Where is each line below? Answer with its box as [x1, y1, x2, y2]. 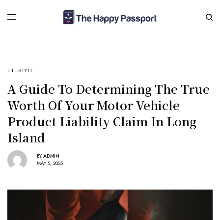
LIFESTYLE [7, 66, 34, 74]
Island [7, 128, 45, 146]
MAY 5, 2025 [37, 160, 63, 167]
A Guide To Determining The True [7, 80, 210, 97]
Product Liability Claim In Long [7, 112, 196, 130]
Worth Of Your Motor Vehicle [7, 96, 180, 113]
